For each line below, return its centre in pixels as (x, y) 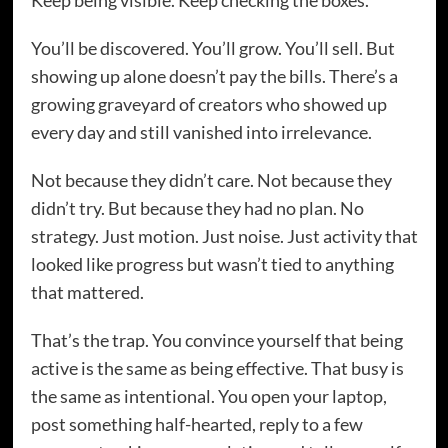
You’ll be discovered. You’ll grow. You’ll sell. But (212, 48)
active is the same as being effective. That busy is (217, 368)
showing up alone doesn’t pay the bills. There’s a (214, 76)
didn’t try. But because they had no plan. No (197, 208)
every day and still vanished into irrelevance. (201, 132)
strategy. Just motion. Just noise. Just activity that (224, 236)
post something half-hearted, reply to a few (196, 424)
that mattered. (87, 292)
